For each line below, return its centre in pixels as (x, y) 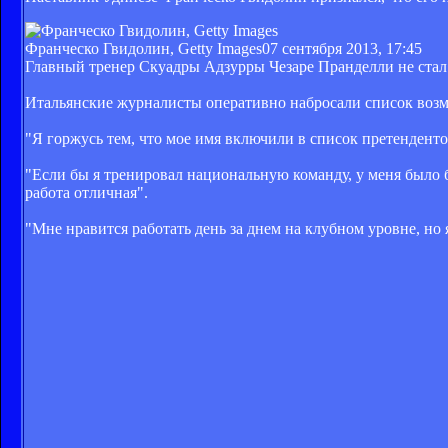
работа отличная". (86, 192)
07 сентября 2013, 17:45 (342, 48)
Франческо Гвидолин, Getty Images (143, 48)
